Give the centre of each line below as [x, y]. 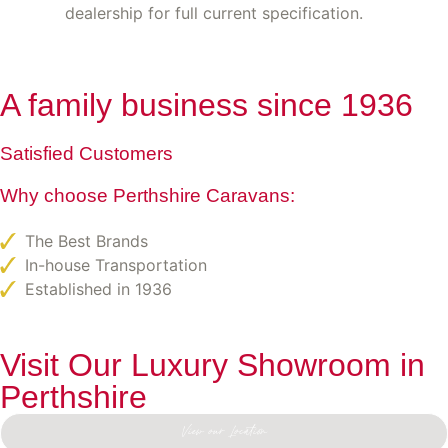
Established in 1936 [98, 288]
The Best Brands [86, 240]
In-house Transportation [116, 264]
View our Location [224, 433]
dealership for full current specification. [214, 12]
